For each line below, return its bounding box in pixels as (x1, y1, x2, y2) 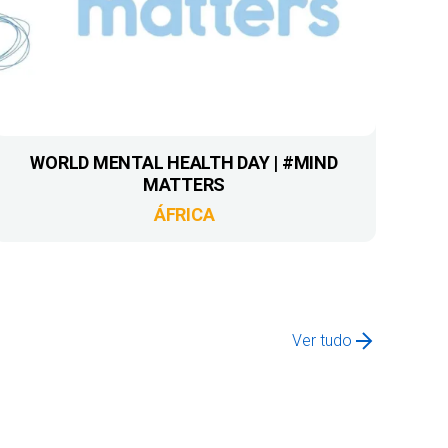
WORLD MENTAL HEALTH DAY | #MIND (30, 152, 338, 174)
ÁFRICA (153, 204, 215, 226)
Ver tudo (292, 331, 352, 351)
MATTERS (142, 174, 226, 196)
